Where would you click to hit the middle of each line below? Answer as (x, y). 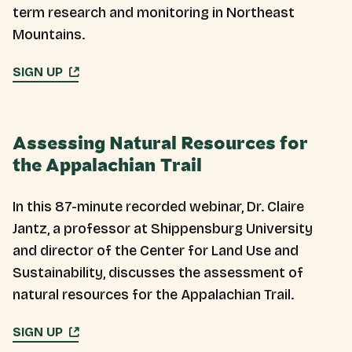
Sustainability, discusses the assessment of (158, 273)
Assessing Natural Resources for (160, 144)
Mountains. (49, 35)
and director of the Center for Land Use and (156, 251)
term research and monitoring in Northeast (154, 13)
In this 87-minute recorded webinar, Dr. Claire (158, 207)
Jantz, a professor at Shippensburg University (163, 229)
